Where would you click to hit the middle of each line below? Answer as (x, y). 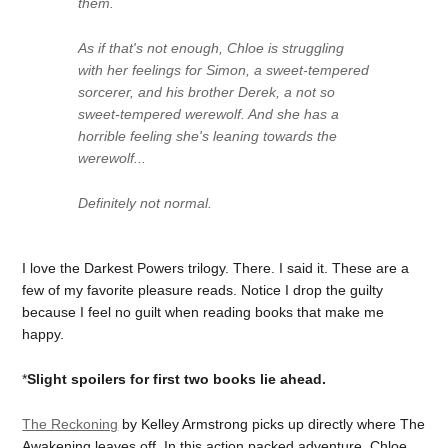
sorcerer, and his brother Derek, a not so (207, 91)
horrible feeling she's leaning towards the (208, 135)
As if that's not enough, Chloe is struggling (211, 47)
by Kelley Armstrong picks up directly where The (272, 423)
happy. (43, 334)
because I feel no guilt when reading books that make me (203, 312)
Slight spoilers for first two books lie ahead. (177, 379)
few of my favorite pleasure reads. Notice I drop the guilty (203, 290)
